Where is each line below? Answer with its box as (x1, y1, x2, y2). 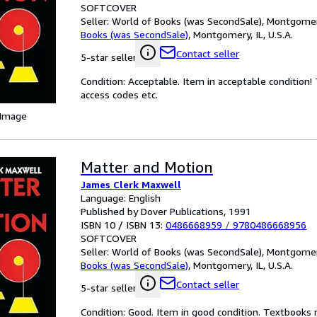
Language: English (81, 192, 161, 204)
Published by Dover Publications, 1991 (81, 205, 251, 217)
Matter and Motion (81, 158, 213, 176)
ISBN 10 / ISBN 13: (81, 219, 166, 231)
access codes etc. (81, 88, 158, 100)
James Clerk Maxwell (81, 178, 181, 190)
